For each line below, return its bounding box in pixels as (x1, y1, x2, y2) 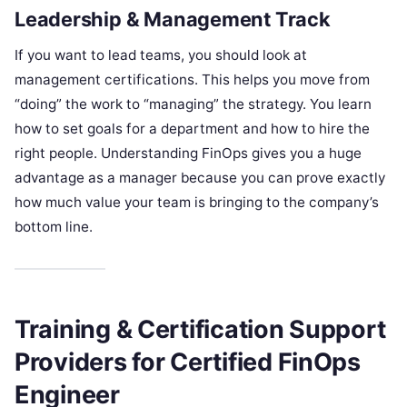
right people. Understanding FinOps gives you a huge (15, 144, 362, 162)
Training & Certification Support (15, 314, 386, 345)
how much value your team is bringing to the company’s (15, 193, 379, 211)
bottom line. (15, 217, 93, 235)
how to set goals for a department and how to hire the (15, 119, 370, 137)
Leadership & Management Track (15, 6, 331, 31)
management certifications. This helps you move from (15, 70, 370, 88)
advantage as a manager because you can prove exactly (15, 168, 385, 186)
